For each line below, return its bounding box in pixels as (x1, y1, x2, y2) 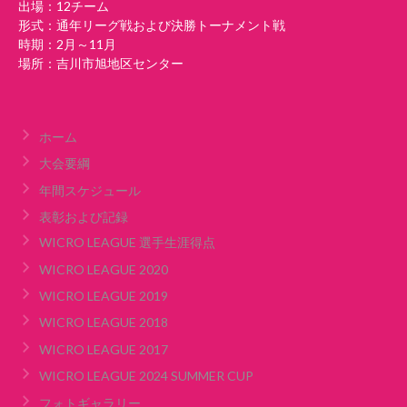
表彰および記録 (38, 209, 128, 225)
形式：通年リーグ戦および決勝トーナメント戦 (18, 17, 285, 33)
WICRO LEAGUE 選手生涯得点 (38, 234, 215, 251)
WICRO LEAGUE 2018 (38, 314, 168, 331)
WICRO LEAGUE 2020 (38, 261, 168, 277)
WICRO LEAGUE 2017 (38, 341, 168, 357)
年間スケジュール (38, 182, 141, 198)
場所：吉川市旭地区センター (18, 55, 184, 71)
